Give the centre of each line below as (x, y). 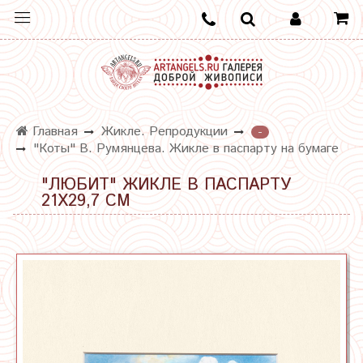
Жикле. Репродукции (164, 132)
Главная (53, 132)
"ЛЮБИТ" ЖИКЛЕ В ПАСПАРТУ (166, 186)
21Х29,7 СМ (86, 202)
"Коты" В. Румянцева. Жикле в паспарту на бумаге (186, 148)
